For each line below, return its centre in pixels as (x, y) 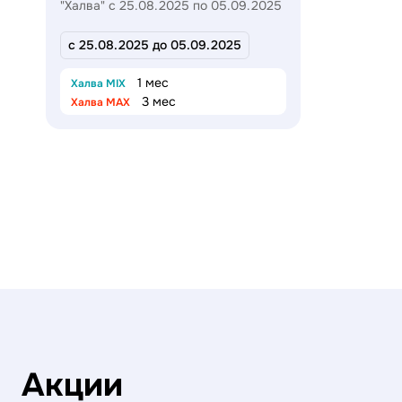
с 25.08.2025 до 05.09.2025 (155, 44)
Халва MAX (100, 102)
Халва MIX (98, 83)
